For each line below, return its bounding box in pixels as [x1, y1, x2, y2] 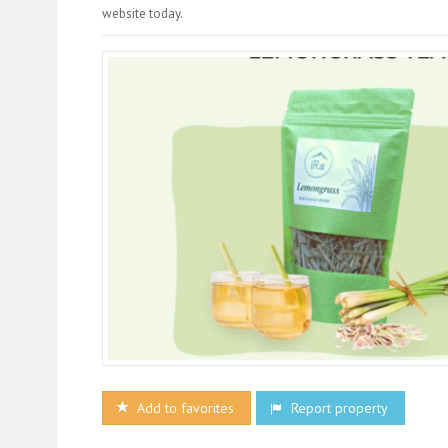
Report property [287, 399, 388, 418]
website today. [102, 5, 183, 22]
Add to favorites [133, 399, 234, 418]
